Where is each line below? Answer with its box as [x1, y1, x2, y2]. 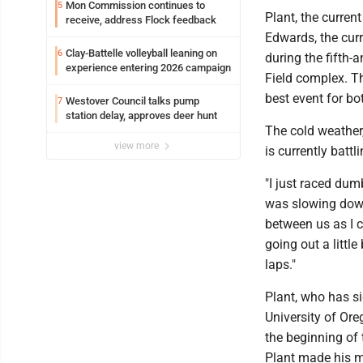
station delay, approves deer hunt [66, 109, 217, 122]
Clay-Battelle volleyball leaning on [66, 47, 217, 59]
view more [114, 140, 161, 152]
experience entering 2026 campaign [66, 62, 231, 74]
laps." [265, 257, 296, 272]
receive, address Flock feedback [66, 14, 216, 26]
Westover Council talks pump [66, 95, 199, 107]
